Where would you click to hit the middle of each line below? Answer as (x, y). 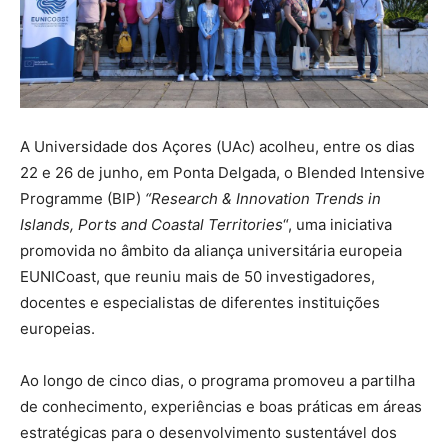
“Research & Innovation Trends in (263, 198)
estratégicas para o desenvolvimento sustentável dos (208, 432)
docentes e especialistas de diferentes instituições (200, 302)
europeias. (57, 328)
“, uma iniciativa (337, 224)
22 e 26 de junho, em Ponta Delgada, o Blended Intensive (222, 172)
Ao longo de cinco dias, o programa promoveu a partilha (217, 380)
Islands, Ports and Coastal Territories (151, 224)
